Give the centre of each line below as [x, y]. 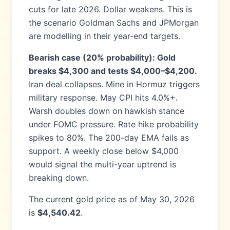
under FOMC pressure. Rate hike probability [114, 124]
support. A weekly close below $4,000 [104, 151]
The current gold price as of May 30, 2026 [112, 199]
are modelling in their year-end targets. [104, 36]
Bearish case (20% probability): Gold [102, 57]
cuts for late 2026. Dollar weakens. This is [110, 9]
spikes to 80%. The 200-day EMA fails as [109, 138]
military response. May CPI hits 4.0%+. [103, 98]
